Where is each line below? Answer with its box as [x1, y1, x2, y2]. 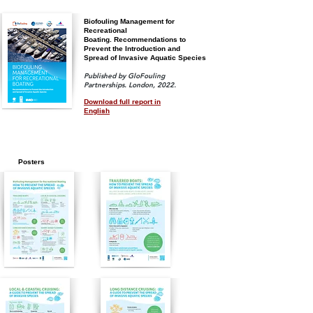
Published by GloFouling [84, 71, 165, 80]
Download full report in [84, 97, 161, 105]
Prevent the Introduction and [84, 45, 180, 52]
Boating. [84, 36, 114, 43]
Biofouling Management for [84, 17, 175, 25]
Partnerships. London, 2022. [84, 80, 176, 89]
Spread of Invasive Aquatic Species [84, 54, 206, 61]
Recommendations [114, 36, 177, 43]
